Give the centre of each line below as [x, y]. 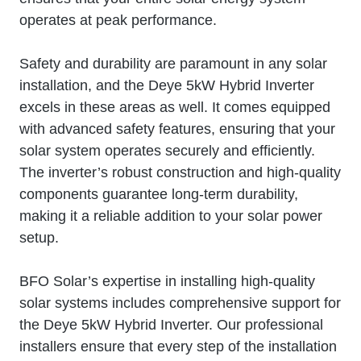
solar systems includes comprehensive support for [180, 303]
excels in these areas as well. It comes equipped [175, 107]
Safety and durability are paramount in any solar [173, 63]
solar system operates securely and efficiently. [167, 150]
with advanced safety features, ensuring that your [177, 129]
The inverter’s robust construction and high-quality [180, 172]
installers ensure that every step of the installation [178, 346]
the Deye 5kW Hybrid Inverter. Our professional [171, 324]
